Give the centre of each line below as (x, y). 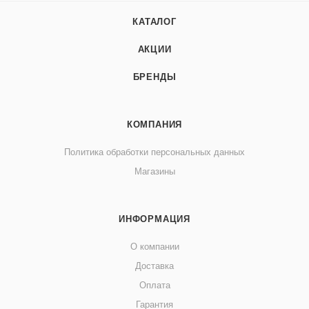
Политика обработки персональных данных (154, 152)
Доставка (154, 266)
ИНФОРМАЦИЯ (154, 219)
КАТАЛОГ (154, 22)
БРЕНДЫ (154, 77)
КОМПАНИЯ (154, 124)
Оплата (154, 285)
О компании (154, 247)
